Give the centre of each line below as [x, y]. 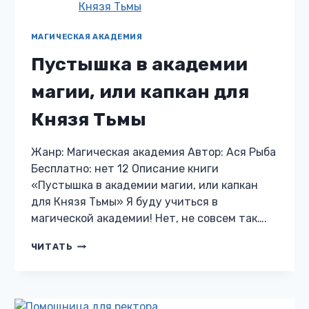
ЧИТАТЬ [52, 247]
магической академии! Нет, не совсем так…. [149, 219]
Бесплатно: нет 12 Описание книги [124, 169]
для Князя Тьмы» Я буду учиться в [124, 202]
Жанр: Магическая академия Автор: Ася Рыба [153, 152]
